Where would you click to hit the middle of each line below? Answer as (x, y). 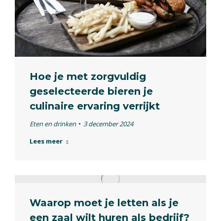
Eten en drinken (53, 124)
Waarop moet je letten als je (104, 203)
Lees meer (46, 141)
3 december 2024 (108, 124)
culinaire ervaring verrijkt (95, 106)
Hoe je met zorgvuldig (88, 76)
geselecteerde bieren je (91, 91)
